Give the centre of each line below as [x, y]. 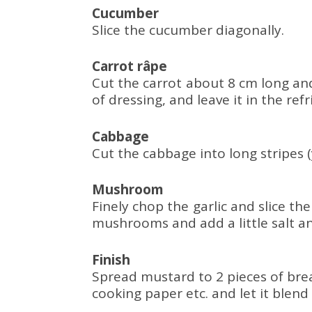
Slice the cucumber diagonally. [188, 30]
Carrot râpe [130, 66]
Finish [111, 259]
